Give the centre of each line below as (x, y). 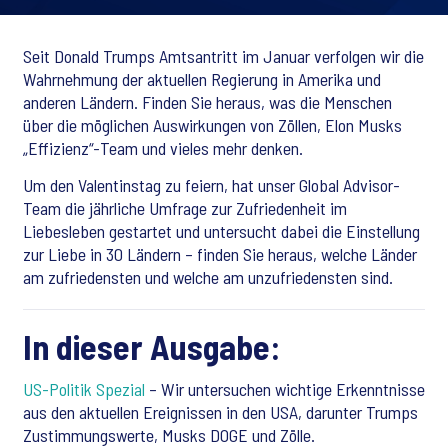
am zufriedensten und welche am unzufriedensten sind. (208, 277)
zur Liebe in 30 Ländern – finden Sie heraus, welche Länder (220, 254)
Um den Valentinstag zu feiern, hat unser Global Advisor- (211, 185)
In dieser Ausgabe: (152, 346)
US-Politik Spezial (84, 389)
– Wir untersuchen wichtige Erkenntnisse (285, 389)
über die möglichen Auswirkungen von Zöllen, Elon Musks (212, 125)
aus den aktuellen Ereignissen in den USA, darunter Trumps (220, 412)
